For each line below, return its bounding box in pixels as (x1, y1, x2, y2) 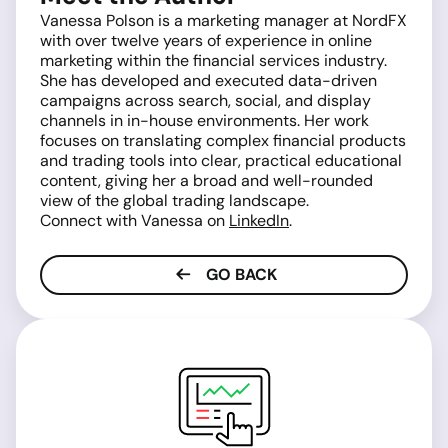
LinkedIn (229, 210, 289, 232)
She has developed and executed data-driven (40, 70, 377, 92)
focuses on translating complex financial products (40, 130, 406, 152)
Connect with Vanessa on (40, 210, 229, 232)
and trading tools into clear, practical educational (40, 150, 402, 172)
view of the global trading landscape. (40, 190, 309, 212)
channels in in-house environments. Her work (40, 110, 369, 132)
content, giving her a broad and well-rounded (40, 170, 373, 192)
